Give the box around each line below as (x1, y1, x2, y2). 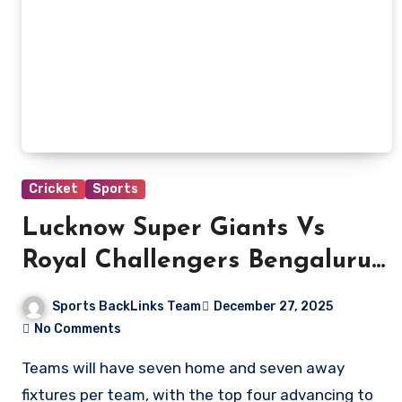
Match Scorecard (22, 281, 223, 306)
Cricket (29, 181, 78, 197)
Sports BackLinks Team (52, 299, 201, 314)
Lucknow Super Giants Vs (22, 216, 325, 241)
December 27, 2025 (214, 299, 333, 315)
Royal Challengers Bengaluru (22, 249, 371, 274)
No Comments (34, 320, 121, 336)
